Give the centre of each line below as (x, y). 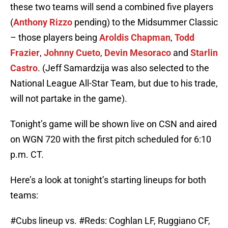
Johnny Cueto (72, 53)
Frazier (25, 53)
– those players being (55, 38)
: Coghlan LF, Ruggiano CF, (158, 221)
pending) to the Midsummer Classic (145, 22)
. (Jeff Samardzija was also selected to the (123, 68)
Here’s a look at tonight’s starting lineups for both (108, 180)
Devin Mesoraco (138, 53)
